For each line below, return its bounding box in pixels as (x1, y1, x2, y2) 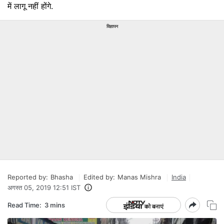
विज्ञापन (106, 23, 118, 29)
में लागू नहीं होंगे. (7, 1, 53, 11)
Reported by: (7, 173, 48, 181)
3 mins (44, 200, 65, 209)
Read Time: (7, 200, 41, 209)
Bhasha (50, 173, 73, 181)
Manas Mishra (117, 173, 161, 181)
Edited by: (83, 173, 115, 181)
